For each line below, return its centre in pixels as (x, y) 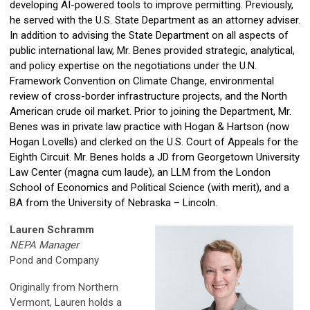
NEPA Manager (44, 245)
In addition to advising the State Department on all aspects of (149, 36)
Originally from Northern (64, 288)
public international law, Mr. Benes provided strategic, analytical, (152, 51)
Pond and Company (54, 261)
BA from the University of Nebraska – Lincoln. (113, 203)
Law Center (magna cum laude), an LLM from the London (140, 173)
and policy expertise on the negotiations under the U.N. (133, 66)
